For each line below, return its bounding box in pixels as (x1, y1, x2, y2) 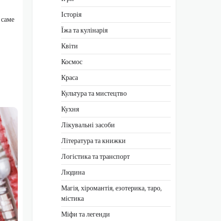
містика (61, 192, 84, 204)
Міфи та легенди (61, 208, 110, 220)
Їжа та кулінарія (61, 24, 108, 36)
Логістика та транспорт (61, 150, 130, 162)
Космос (61, 56, 82, 67)
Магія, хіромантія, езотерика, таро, (61, 182, 162, 193)
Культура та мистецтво (61, 87, 127, 99)
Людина (61, 166, 85, 178)
